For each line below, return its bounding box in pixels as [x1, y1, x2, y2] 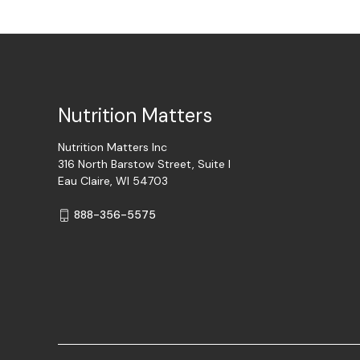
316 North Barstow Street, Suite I [58, 157, 231, 172]
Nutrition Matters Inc [58, 140, 167, 155]
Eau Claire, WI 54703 [58, 174, 168, 189]
